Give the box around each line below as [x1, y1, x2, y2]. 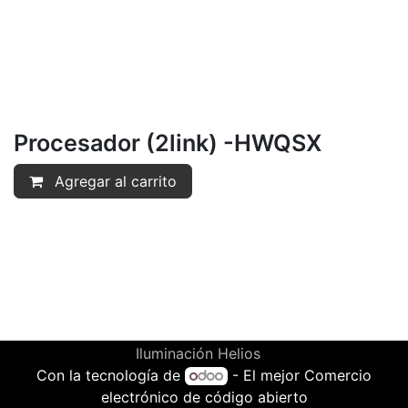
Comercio [303, 366, 372, 384]
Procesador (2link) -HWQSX [14, 129, 321, 157]
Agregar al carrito [50, 172, 177, 190]
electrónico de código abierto [100, 388, 308, 406]
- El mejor [227, 366, 304, 384]
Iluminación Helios [136, 344, 265, 362]
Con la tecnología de [36, 366, 186, 384]
